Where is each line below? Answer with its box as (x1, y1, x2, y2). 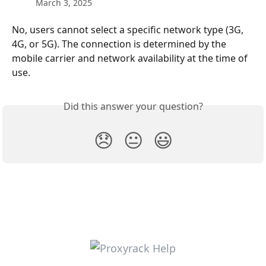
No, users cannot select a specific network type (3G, (12, 23, 246, 36)
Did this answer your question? (63, 100, 203, 113)
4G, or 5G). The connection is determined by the (12, 37, 229, 50)
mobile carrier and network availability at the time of (12, 52, 250, 65)
